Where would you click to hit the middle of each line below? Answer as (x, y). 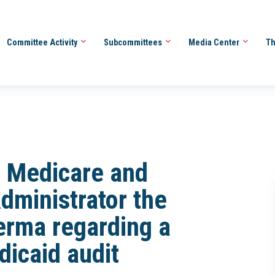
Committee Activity (43, 42)
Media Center (215, 42)
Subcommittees (134, 42)
